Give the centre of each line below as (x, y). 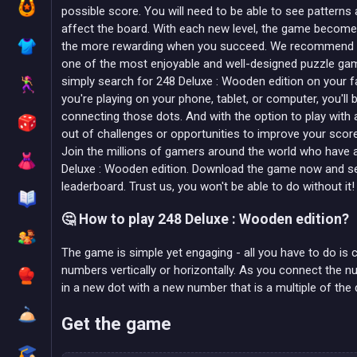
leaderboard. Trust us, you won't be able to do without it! (208, 186)
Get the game (116, 324)
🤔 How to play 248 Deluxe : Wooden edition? (205, 220)
